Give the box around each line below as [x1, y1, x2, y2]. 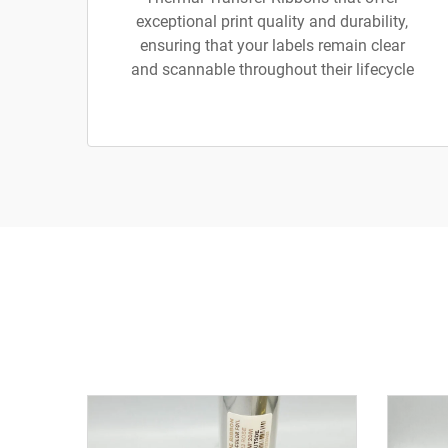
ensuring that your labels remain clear [139, 36, 405, 55]
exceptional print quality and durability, [136, 12, 408, 31]
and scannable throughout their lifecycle [130, 60, 414, 79]
